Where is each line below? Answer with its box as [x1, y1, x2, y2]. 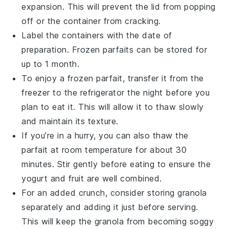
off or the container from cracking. [21, 16, 161, 27]
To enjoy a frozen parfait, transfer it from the [21, 73, 204, 84]
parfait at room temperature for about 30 [21, 145, 187, 155]
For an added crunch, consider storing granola [21, 188, 207, 198]
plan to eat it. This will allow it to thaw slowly [21, 102, 204, 112]
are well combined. [84, 173, 162, 184]
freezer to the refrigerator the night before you [21, 87, 210, 98]
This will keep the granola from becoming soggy [21, 216, 214, 227]
